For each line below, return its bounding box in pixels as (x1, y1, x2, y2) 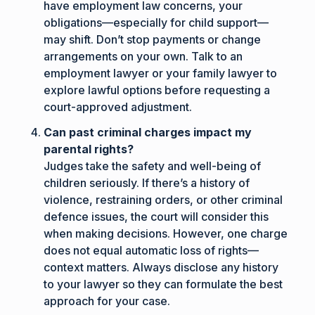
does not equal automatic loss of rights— (44, 243, 259, 257)
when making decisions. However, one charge (44, 226, 288, 240)
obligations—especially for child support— (44, 15, 269, 30)
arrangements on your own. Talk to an (44, 49, 243, 63)
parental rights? (44, 141, 134, 156)
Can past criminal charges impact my (44, 124, 252, 139)
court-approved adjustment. (44, 99, 193, 114)
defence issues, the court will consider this (44, 209, 269, 224)
